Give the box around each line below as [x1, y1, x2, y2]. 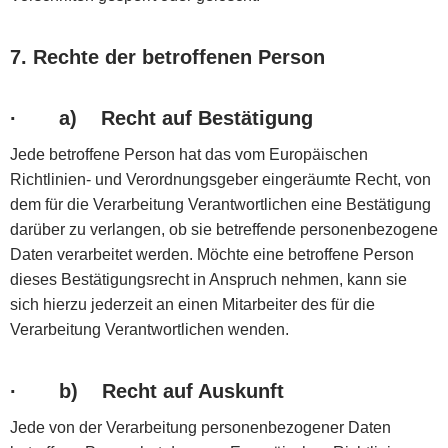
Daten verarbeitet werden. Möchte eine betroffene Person [10, 245, 414, 263]
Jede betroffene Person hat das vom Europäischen [10, 145, 368, 163]
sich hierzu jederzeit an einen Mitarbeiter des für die [10, 295, 375, 313]
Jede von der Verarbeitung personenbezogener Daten [10, 418, 391, 436]
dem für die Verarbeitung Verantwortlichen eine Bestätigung [10, 195, 431, 213]
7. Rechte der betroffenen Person [10, 45, 325, 68]
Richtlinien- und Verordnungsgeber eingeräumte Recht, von [10, 170, 431, 188]
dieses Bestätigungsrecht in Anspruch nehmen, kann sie [10, 270, 407, 288]
